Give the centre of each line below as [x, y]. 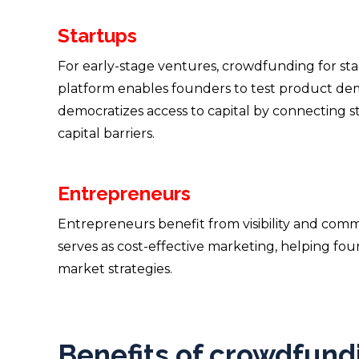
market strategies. [115, 268]
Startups [97, 35]
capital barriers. [106, 133]
